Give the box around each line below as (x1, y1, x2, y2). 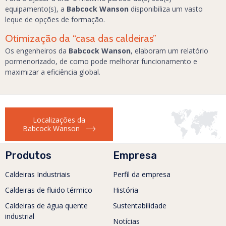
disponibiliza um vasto (129, 4, 203, 14)
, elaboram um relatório (131, 46, 208, 56)
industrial (5, 211, 34, 221)
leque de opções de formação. (5, 15, 105, 25)
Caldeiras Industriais (5, 169, 70, 180)
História (113, 185, 138, 195)
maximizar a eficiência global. (5, 67, 100, 77)
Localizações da (33, 115, 85, 125)
